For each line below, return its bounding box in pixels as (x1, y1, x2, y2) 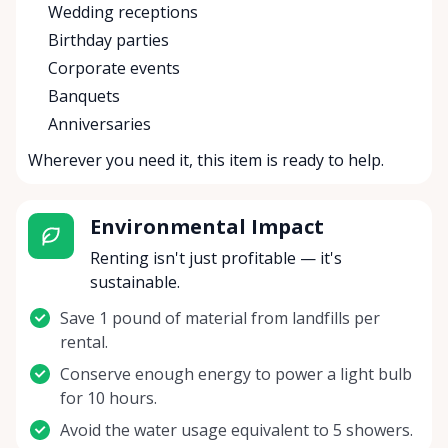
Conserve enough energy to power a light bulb (60, 363, 412, 386)
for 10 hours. (60, 387, 157, 410)
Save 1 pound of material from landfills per (60, 307, 380, 330)
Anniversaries (48, 113, 151, 136)
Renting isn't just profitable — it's (89, 247, 342, 270)
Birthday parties (48, 29, 169, 52)
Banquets (48, 85, 120, 108)
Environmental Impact (89, 213, 324, 241)
